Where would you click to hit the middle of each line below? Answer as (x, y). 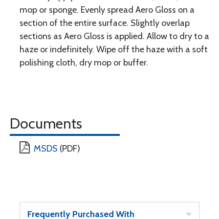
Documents (46, 123)
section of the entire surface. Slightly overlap (105, 23)
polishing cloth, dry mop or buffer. (84, 63)
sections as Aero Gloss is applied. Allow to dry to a (114, 36)
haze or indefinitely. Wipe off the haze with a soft (114, 49)
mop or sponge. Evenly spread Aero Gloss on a (107, 10)
